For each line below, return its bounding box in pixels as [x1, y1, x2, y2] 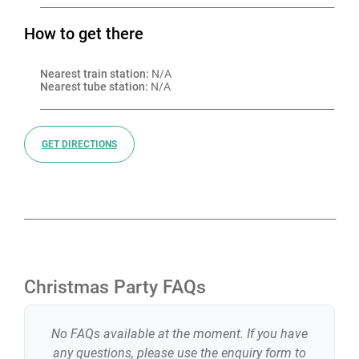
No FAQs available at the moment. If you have [51, 326, 308, 341]
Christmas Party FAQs [24, 276, 206, 298]
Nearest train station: [40, 67, 149, 80]
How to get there [24, 24, 143, 43]
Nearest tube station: [40, 80, 148, 93]
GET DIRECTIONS [42, 139, 117, 150]
